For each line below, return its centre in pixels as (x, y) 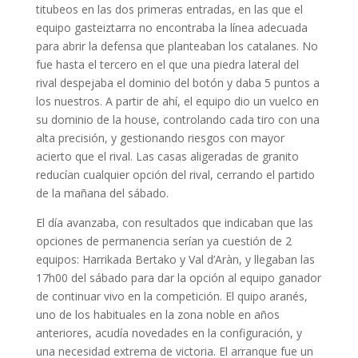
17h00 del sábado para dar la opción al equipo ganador (178, 278)
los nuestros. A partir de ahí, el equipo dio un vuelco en (177, 101)
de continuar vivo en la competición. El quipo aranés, (171, 296)
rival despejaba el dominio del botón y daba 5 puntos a (177, 83)
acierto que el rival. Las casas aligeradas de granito (167, 157)
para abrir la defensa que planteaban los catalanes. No (177, 46)
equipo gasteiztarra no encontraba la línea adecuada (171, 28)
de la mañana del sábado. (102, 193)
